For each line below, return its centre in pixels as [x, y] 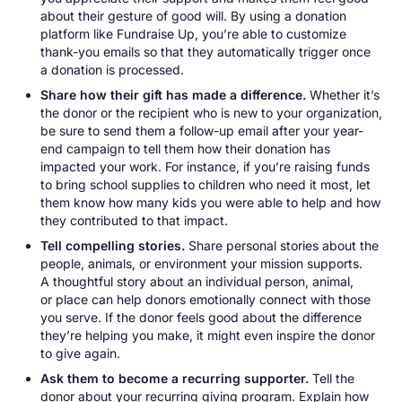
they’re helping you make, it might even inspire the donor [207, 335]
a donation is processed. [112, 69]
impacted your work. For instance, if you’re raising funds [205, 166]
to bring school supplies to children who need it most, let [205, 184]
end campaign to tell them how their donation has [185, 148]
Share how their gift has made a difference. [175, 94]
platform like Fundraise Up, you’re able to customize [193, 33]
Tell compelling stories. [112, 245]
